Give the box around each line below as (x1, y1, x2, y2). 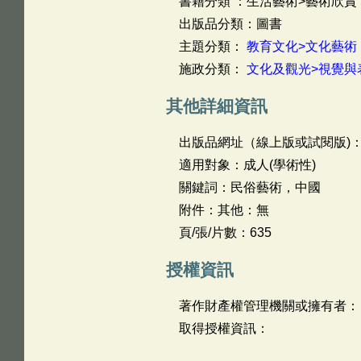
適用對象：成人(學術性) (178, 158, 316, 172)
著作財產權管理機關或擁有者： (178, 299, 359, 313)
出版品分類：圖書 (178, 17, 282, 31)
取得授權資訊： (178, 322, 269, 335)
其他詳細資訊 (165, 97, 268, 115)
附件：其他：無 (178, 203, 269, 217)
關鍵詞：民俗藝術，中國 (178, 180, 321, 194)
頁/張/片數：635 (178, 226, 272, 239)
